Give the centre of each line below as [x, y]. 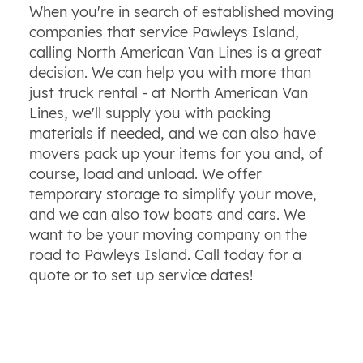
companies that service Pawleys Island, [164, 32]
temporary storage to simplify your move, [173, 194]
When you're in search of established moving [181, 11]
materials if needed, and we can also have [172, 133]
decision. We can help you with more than [170, 72]
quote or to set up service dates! [141, 275]
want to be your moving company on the [168, 234]
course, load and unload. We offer [145, 173]
